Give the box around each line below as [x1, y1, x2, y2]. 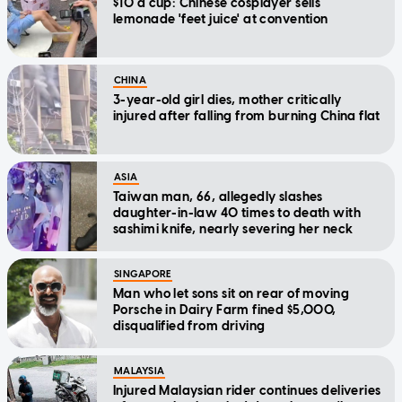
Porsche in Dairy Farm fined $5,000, [113, 301, 336, 318]
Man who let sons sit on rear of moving [113, 285, 349, 301]
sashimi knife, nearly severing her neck [113, 221, 354, 237]
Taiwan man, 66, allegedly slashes [113, 188, 323, 205]
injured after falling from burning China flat [113, 108, 380, 124]
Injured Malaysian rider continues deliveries [113, 382, 381, 398]
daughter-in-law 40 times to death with [113, 205, 361, 221]
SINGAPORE [114, 267, 171, 280]
